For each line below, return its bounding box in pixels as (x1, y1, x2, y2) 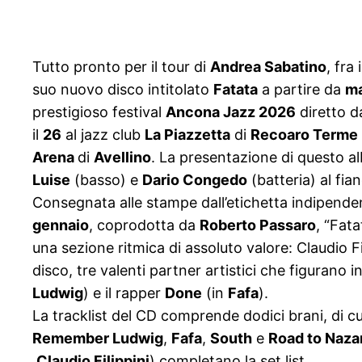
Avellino (94, 149, 151, 166)
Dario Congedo (142, 171, 247, 189)
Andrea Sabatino (210, 58, 326, 76)
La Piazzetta (145, 126, 230, 144)
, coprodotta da (89, 217, 200, 234)
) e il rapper (83, 284, 165, 302)
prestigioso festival (32, 103, 166, 121)
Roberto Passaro (200, 217, 316, 234)
